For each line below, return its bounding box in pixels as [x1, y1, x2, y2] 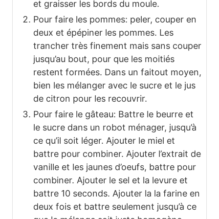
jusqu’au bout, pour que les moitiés [33, 53, 175, 64]
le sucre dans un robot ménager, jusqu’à [33, 122, 197, 132]
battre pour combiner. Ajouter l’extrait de [33, 148, 201, 159]
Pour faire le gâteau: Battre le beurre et [33, 109, 194, 119]
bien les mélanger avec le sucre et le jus [33, 80, 196, 90]
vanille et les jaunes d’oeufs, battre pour [33, 161, 196, 172]
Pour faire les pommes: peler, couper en [33, 14, 197, 24]
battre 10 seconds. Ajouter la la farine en [33, 188, 200, 198]
